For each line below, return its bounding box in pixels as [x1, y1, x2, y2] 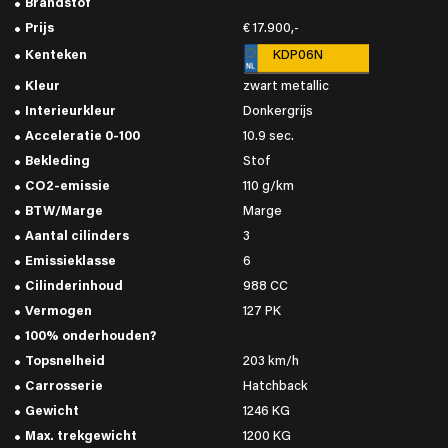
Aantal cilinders [25, 230, 129, 243]
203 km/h [242, 355, 299, 368]
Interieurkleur [25, 105, 116, 118]
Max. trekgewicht [25, 430, 137, 443]
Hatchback [242, 380, 308, 393]
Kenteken [25, 49, 87, 62]
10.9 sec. [242, 130, 294, 143]
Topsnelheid [25, 355, 105, 368]
